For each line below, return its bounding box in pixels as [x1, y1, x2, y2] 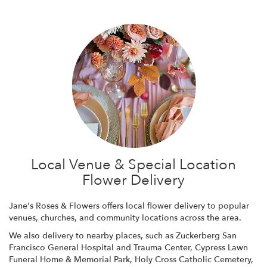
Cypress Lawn [195, 241, 248, 253]
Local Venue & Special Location [31, 154, 236, 175]
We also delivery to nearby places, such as [9, 229, 176, 241]
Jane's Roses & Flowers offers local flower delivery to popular [9, 200, 249, 212]
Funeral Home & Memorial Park [9, 253, 130, 265]
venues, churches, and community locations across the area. [9, 212, 241, 223]
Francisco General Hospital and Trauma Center [9, 241, 190, 253]
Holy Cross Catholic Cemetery [135, 253, 251, 265]
